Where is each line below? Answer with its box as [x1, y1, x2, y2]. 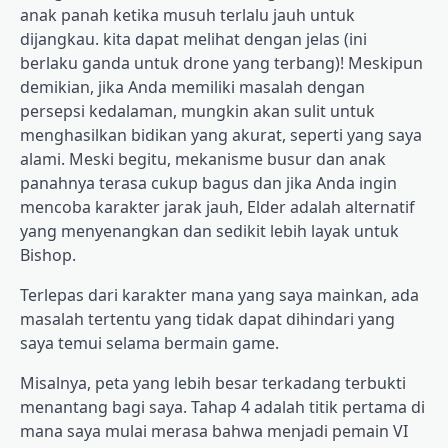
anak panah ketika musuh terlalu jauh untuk [20, 4, 355, 27]
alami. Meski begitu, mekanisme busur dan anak [20, 148, 386, 171]
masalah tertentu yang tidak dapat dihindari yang [20, 308, 395, 331]
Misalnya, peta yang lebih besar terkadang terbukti [20, 372, 406, 395]
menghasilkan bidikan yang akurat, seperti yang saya [20, 124, 422, 147]
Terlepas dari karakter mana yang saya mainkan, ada [20, 284, 419, 307]
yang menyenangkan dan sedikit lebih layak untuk [20, 220, 399, 243]
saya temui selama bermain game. [20, 332, 279, 355]
